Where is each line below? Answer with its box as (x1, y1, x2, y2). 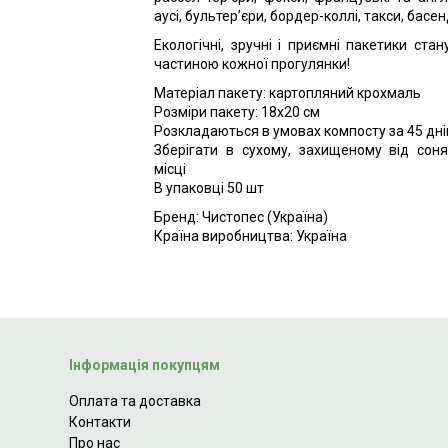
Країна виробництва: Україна (154, 228, 347, 244)
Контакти (68, 414, 131, 430)
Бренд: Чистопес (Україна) (154, 209, 328, 225)
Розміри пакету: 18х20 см (154, 104, 320, 120)
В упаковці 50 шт (154, 180, 264, 196)
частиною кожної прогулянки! (154, 56, 350, 72)
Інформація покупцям (68, 357, 220, 373)
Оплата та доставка (68, 393, 201, 409)
